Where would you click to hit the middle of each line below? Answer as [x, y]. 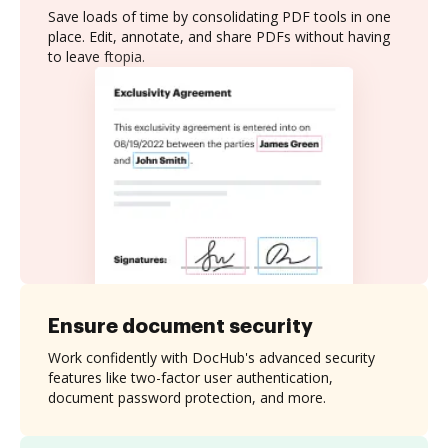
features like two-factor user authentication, [190, 377]
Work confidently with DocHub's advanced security [211, 357]
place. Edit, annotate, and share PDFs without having [219, 36]
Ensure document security [180, 325]
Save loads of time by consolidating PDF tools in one [219, 16]
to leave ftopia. [96, 56]
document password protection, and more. [187, 397]
